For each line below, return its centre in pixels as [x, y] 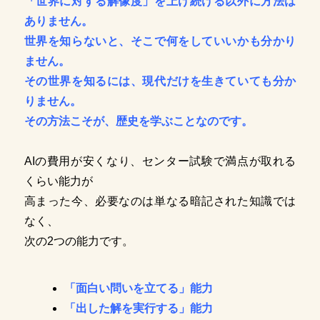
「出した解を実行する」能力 [138, 309]
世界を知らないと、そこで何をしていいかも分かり [160, 41]
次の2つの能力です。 [79, 241]
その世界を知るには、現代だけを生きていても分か [160, 81]
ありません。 [58, 21]
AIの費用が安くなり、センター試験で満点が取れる [160, 161]
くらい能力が [58, 181]
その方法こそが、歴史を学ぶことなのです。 [138, 121]
